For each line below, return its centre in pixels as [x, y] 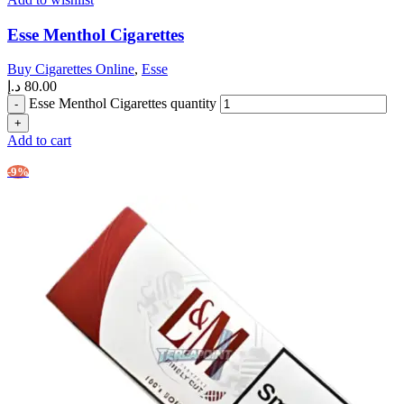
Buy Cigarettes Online [71, 69]
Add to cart [39, 141]
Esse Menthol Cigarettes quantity [123, 104]
